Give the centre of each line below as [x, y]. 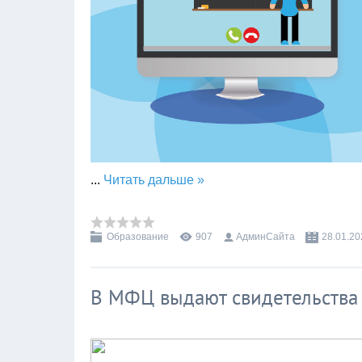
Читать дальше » [154, 180]
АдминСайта [265, 237]
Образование [138, 237]
